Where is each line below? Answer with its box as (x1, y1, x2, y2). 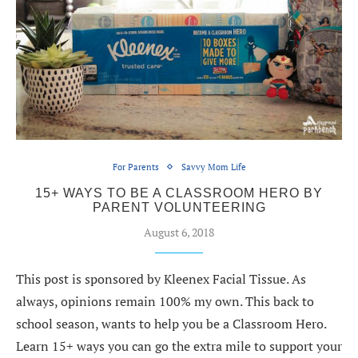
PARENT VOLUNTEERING (92, 200, 266, 214)
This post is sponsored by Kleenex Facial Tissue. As (16, 269, 306, 288)
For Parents (112, 161, 159, 173)
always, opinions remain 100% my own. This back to (16, 292, 314, 310)
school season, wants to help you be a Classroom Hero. (16, 314, 326, 332)
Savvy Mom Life (181, 161, 246, 173)
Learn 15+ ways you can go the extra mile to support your (16, 336, 342, 355)
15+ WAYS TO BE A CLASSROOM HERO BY (35, 185, 323, 200)
